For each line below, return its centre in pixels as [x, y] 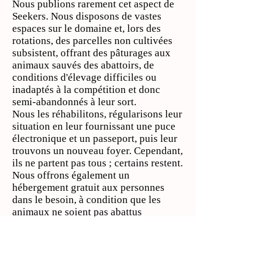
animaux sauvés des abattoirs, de [83, 65]
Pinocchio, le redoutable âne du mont [93, 236]
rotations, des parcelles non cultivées [92, 41]
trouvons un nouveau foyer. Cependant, [98, 151]
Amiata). [31, 249]
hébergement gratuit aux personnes [88, 187]
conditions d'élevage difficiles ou [84, 77]
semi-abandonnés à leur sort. [74, 102]
